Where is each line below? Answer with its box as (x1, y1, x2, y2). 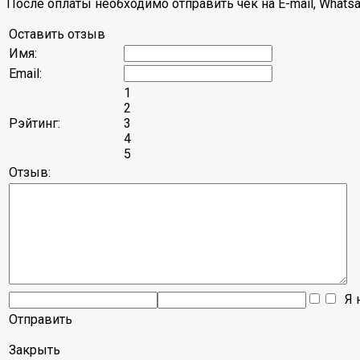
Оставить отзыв (9, 27, 105, 43)
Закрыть (9, 342, 60, 358)
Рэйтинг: (9, 116, 60, 132)
